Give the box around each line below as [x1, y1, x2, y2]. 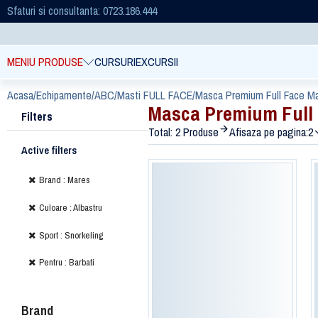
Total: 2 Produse [148, 124, 219, 140]
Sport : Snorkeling [39, 229, 103, 241]
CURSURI [94, 54, 136, 70]
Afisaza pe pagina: [229, 124, 308, 140]
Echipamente [36, 87, 92, 103]
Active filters [21, 142, 77, 158]
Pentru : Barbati [39, 256, 94, 269]
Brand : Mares [39, 174, 90, 187]
